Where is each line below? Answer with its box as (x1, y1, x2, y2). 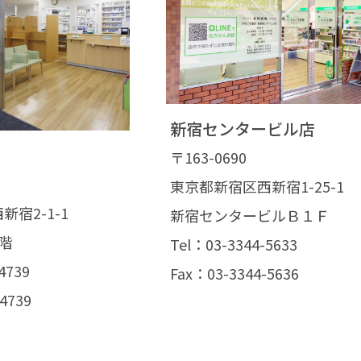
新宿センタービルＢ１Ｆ (169, 205, 330, 226)
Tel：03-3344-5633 (169, 234, 297, 255)
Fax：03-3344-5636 (169, 263, 299, 284)
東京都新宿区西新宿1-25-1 (169, 176, 344, 197)
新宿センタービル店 (169, 117, 315, 141)
